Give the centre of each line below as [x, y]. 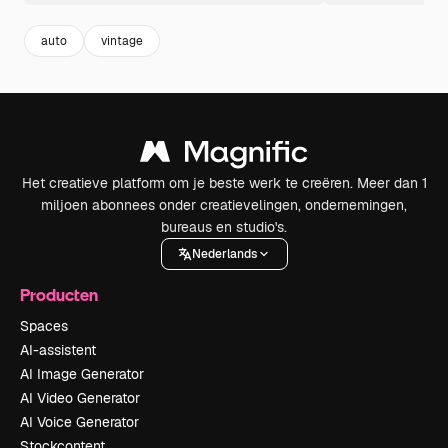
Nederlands [224, 253]
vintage [122, 40]
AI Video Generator [80, 398]
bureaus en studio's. [224, 227]
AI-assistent [58, 350]
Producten [59, 294]
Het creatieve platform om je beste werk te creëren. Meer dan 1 [224, 183]
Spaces [44, 326]
